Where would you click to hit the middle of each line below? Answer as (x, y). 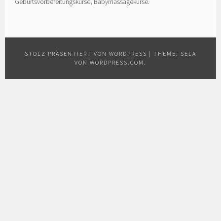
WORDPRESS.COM (117, 62)
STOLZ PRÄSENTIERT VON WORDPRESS (86, 53)
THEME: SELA (175, 53)
